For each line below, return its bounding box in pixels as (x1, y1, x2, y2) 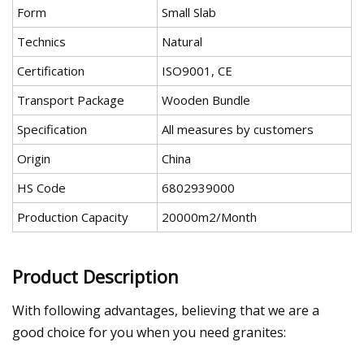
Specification (17, 121, 87, 138)
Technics (17, 33, 66, 50)
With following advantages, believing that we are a (12, 301, 319, 319)
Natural (162, 33, 202, 50)
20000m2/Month (162, 209, 257, 226)
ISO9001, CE (162, 63, 232, 80)
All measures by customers (162, 121, 314, 138)
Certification (17, 63, 84, 80)
